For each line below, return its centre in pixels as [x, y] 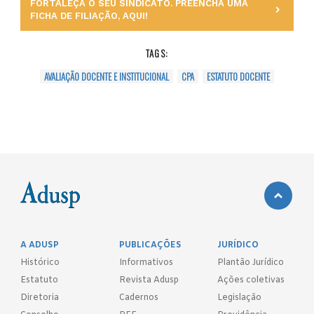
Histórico [40, 262]
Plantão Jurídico [251, 262]
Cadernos [138, 298]
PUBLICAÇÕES [150, 245]
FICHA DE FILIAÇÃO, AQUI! [89, 15]
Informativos [146, 262]
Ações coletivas [251, 280]
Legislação [240, 298]
